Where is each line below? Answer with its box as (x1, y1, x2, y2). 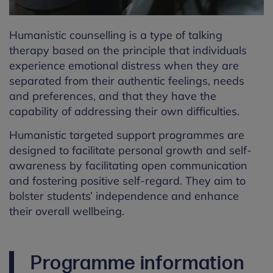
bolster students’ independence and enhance (9, 188, 239, 203)
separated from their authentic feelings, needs (9, 73, 244, 88)
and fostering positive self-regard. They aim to (9, 173, 246, 188)
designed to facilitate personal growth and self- (9, 143, 252, 157)
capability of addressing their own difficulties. (9, 104, 239, 118)
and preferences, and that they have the (9, 88, 216, 103)
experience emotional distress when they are (9, 58, 239, 73)
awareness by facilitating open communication (9, 158, 247, 172)
